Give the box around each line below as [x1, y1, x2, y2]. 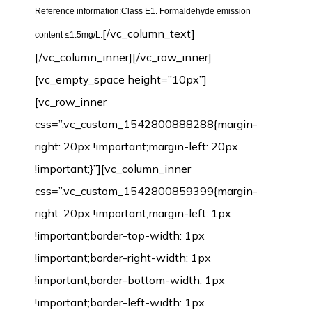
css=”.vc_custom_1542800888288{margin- [35, 117, 258, 131]
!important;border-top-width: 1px [35, 228, 205, 242]
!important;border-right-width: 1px [35, 251, 211, 265]
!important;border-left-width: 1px [35, 295, 205, 309]
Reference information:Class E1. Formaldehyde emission [35, 6, 251, 16]
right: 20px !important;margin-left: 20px [35, 139, 238, 153]
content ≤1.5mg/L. [35, 30, 102, 40]
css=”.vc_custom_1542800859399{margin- [35, 184, 258, 198]
